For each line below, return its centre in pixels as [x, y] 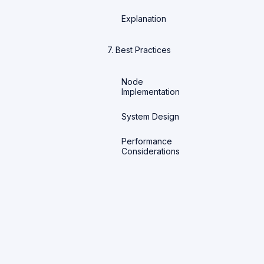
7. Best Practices [139, 50]
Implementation [151, 92]
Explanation [144, 18]
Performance [147, 141]
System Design [150, 116]
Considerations [151, 151]
